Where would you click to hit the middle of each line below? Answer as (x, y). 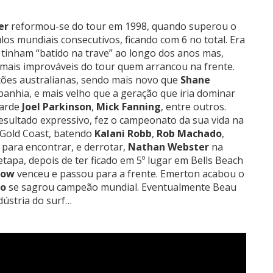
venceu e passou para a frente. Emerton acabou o (129, 174)
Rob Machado (189, 134)
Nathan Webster (168, 147)
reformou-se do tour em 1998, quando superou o (122, 27)
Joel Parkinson (57, 107)
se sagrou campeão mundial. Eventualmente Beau (121, 187)
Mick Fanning (129, 107)
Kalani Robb (123, 134)
